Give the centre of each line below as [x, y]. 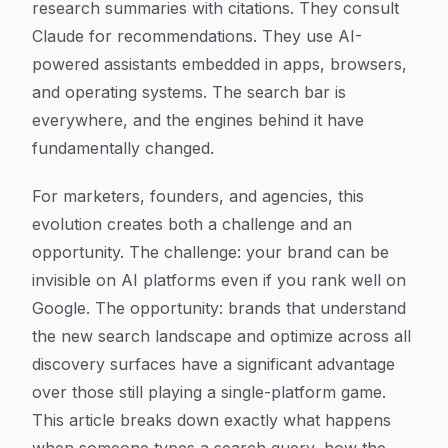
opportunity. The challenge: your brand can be [210, 252]
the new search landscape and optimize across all [221, 336]
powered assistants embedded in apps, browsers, [219, 64]
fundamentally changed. [123, 148]
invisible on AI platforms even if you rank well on [219, 280]
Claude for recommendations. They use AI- [197, 36]
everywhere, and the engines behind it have [198, 120]
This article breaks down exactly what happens [211, 420]
